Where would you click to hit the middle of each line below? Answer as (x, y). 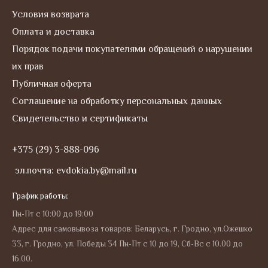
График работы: (40, 196)
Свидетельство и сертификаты (80, 119)
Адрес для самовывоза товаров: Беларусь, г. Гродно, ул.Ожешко (132, 229)
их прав (28, 67)
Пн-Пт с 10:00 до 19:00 (53, 214)
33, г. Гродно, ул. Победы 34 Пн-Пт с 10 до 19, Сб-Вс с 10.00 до (127, 244)
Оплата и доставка (53, 32)
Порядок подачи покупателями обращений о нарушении (132, 49)
